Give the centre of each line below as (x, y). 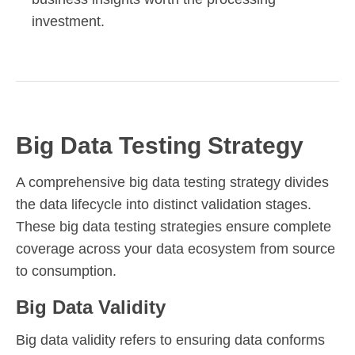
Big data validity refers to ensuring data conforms (170, 340)
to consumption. (66, 271)
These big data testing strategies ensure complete (174, 227)
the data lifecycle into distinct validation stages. (164, 205)
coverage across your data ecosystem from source (176, 249)
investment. (68, 22)
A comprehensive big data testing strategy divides (172, 183)
